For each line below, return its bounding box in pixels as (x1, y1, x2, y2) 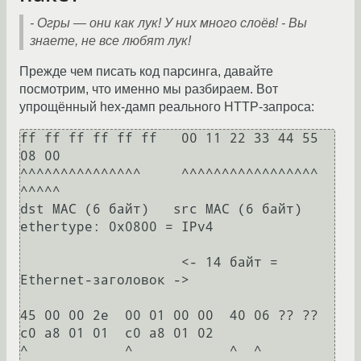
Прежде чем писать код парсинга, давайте (19, 64, 273, 79)
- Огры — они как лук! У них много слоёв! (30, 16, 278, 31)
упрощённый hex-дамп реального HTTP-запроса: (19, 100, 314, 114)
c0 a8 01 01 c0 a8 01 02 (20, 326, 214, 342)
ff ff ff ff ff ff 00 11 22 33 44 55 (20, 131, 318, 147)
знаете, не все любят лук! (30, 34, 191, 48)
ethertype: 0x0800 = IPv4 (20, 219, 214, 235)
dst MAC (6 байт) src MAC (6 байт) (20, 201, 302, 218)
